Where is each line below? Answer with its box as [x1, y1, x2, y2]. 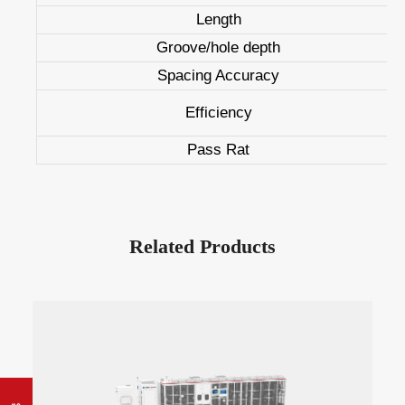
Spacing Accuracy [157, 66, 279, 84]
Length [195, 10, 241, 28]
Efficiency [184, 103, 252, 121]
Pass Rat [187, 140, 250, 158]
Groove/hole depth [156, 38, 280, 56]
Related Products [129, 234, 276, 258]
